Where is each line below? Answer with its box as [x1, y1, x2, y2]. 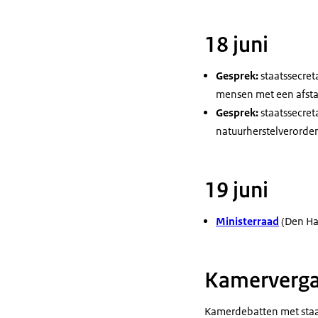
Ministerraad [216, 214, 279, 228]
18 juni [204, 31, 268, 58]
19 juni [204, 177, 268, 204]
